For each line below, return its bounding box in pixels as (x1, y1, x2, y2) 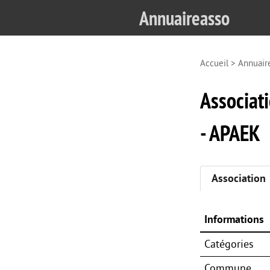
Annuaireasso (139, 5, 230, 31)
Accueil (200, 58, 228, 69)
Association (212, 172, 266, 184)
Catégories (204, 238, 254, 251)
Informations (204, 213, 264, 225)
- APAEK (200, 118, 260, 148)
